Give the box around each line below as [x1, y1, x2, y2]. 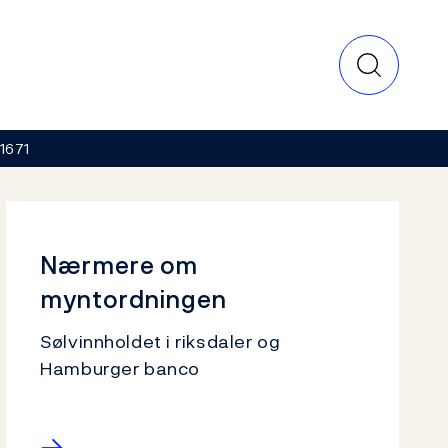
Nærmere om [40, 247, 198, 283]
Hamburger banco [40, 355, 200, 382]
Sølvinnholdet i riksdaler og [40, 328, 281, 355]
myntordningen [40, 281, 227, 317]
